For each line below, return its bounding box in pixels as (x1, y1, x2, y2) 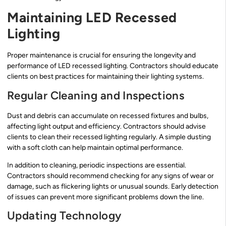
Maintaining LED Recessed (7, 9, 177, 26)
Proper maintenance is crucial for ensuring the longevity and (7, 51, 196, 60)
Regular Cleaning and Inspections (7, 88, 185, 102)
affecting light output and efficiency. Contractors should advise (7, 122, 206, 131)
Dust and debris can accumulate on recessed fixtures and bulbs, (7, 111, 208, 120)
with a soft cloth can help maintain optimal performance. (7, 143, 183, 152)
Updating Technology (7, 209, 122, 223)
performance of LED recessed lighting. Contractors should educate (7, 62, 218, 71)
